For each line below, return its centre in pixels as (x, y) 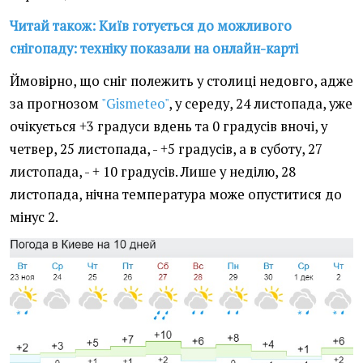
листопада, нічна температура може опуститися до (176, 195)
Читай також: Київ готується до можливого (151, 26)
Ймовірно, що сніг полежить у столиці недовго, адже (181, 81)
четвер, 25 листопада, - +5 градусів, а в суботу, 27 (166, 149)
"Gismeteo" (135, 104)
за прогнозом (56, 104)
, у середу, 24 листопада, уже (261, 104)
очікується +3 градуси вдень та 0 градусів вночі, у (169, 127)
